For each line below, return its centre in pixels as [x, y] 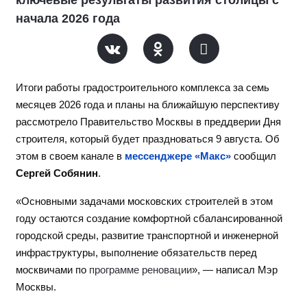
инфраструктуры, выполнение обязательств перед [136, 253]
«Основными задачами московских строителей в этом [144, 201]
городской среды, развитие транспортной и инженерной [147, 235]
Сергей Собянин [57, 173]
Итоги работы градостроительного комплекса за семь [143, 87]
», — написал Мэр [235, 270]
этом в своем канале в [69, 156]
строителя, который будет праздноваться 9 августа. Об [148, 139]
